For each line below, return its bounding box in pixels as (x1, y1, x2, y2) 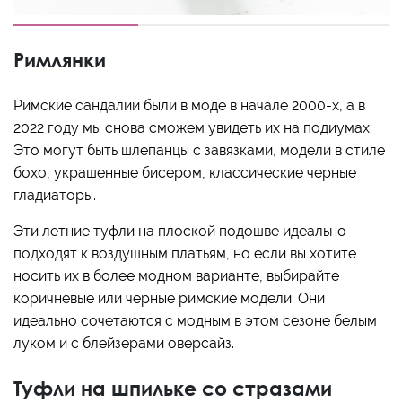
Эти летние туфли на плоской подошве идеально (13, 223, 346, 240)
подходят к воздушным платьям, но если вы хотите (13, 245, 356, 263)
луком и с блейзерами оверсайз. (13, 335, 234, 353)
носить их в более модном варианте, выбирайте (13, 267, 339, 285)
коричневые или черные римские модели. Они (13, 290, 325, 308)
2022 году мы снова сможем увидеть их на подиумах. (13, 119, 372, 137)
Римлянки (13, 48, 106, 73)
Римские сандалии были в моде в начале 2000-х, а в (13, 97, 365, 115)
